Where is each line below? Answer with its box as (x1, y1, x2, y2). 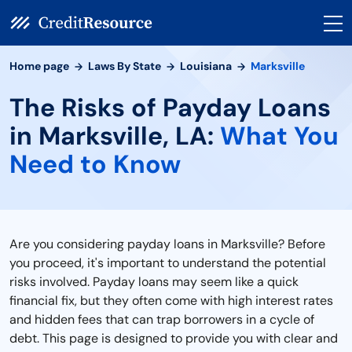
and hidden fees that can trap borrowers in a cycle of (9, 311, 314, 328)
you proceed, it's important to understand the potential (9, 255, 326, 271)
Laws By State (88, 59, 161, 73)
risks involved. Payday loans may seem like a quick (9, 273, 299, 290)
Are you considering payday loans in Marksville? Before (9, 236, 325, 252)
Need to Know (9, 148, 181, 181)
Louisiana (180, 59, 232, 73)
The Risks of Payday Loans (9, 91, 331, 124)
